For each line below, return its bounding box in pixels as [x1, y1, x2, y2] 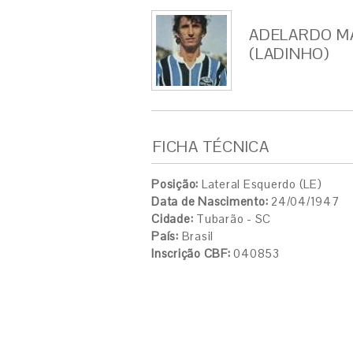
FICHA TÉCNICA [153, 136, 269, 157]
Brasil [178, 229, 214, 243]
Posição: [151, 176, 199, 191]
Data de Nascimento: [151, 194, 269, 209]
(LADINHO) [249, 43, 329, 64]
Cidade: [151, 211, 194, 226]
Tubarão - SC [193, 211, 271, 226]
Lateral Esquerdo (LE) [199, 176, 322, 191]
